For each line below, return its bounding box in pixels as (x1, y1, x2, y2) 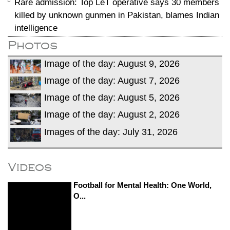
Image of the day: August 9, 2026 (44, 59, 180, 69)
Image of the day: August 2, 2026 (44, 109, 180, 120)
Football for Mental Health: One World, (73, 180, 212, 189)
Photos (8, 39, 57, 52)
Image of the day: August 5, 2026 (44, 92, 180, 103)
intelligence (14, 23, 57, 33)
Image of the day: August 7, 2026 (44, 75, 180, 86)
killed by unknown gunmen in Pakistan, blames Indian (14, 10, 219, 20)
